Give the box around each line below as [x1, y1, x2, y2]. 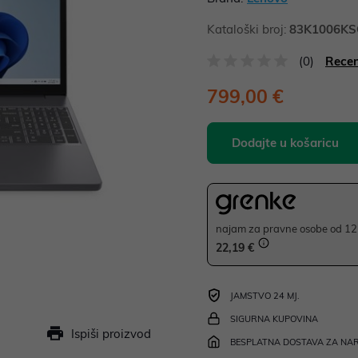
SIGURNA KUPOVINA [230, 313, 318, 325]
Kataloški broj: [207, 22, 289, 37]
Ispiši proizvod [71, 326, 151, 341]
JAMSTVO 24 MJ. [230, 290, 300, 302]
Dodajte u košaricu [232, 135, 339, 150]
